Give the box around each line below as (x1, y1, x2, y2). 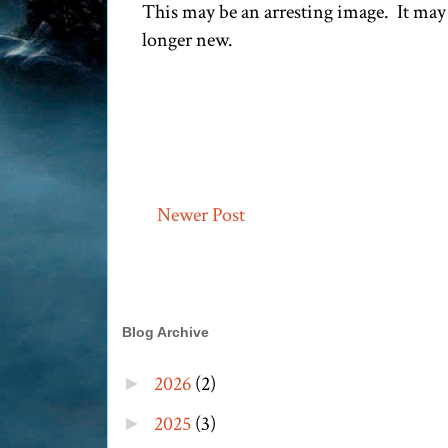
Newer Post (157, 202, 245, 229)
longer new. (142, 27, 233, 54)
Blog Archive (122, 324, 209, 341)
